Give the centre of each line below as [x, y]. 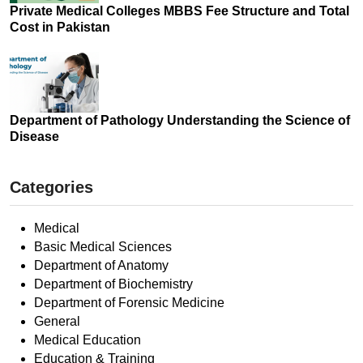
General [57, 322]
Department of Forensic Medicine [129, 303]
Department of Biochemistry [113, 284]
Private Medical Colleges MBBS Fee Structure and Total [179, 11]
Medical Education [88, 340]
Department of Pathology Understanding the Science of [180, 121]
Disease [34, 137]
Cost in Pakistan [60, 28]
